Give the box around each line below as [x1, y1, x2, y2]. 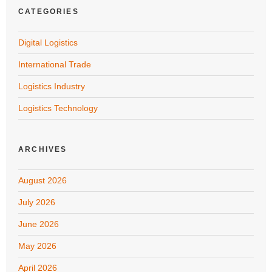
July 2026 [18, 197, 55, 207]
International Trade [18, 59, 91, 69]
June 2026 [18, 219, 59, 229]
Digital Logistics [18, 37, 78, 47]
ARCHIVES [18, 144, 67, 154]
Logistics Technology [18, 103, 98, 113]
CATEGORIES [18, 7, 79, 16]
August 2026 [18, 175, 67, 185]
